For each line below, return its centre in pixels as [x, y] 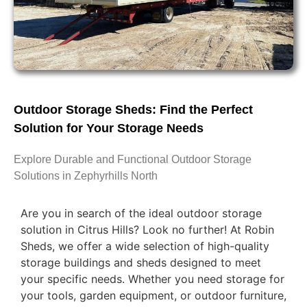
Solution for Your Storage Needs [109, 128]
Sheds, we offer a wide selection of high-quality [145, 246]
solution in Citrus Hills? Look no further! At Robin [147, 229]
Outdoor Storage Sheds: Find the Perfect [133, 109]
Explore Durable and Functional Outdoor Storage [133, 159]
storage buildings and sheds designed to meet [141, 262]
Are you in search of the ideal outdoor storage [141, 213]
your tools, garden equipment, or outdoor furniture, [153, 295]
